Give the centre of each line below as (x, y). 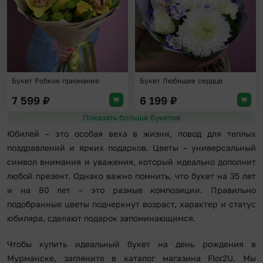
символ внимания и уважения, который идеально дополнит (131, 162)
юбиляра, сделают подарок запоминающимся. (101, 218)
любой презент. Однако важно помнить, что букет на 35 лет (131, 176)
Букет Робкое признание (55, 81)
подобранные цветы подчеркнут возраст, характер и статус (131, 204)
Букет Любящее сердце (181, 81)
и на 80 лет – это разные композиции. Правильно (131, 190)
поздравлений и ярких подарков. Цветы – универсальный (131, 148)
